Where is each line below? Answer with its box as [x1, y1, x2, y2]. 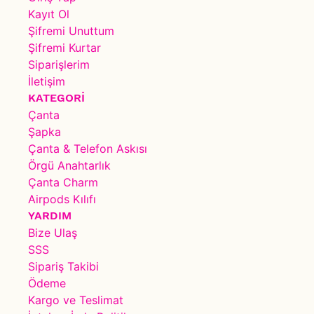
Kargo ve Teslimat [28, 293, 123, 307]
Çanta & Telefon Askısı [28, 142, 147, 156]
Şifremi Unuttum [28, 24, 114, 38]
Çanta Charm [28, 175, 98, 189]
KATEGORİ [28, 91, 85, 104]
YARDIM [28, 209, 71, 222]
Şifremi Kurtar [28, 41, 101, 55]
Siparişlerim [28, 57, 90, 71]
